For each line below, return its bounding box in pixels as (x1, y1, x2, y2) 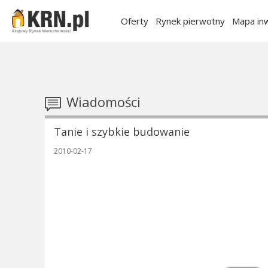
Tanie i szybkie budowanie (53, 124, 190, 139)
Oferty (121, 15, 148, 27)
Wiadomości (62, 93, 141, 111)
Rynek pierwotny (156, 15, 225, 27)
